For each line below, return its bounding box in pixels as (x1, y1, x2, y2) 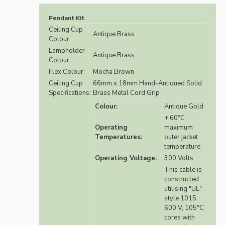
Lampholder (49, 46, 85, 56)
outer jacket (164, 133, 198, 142)
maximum (164, 123, 193, 133)
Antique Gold (164, 102, 203, 111)
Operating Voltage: (95, 154, 157, 163)
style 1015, (164, 194, 198, 203)
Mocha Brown (93, 67, 134, 77)
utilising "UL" (164, 184, 202, 194)
